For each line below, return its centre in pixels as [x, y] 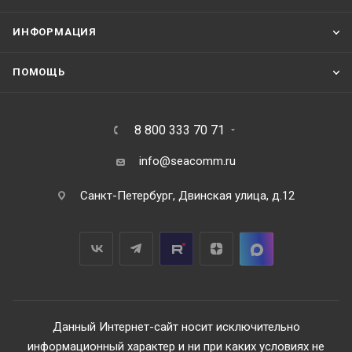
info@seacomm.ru [187, 161]
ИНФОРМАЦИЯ [55, 32]
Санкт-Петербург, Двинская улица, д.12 [187, 196]
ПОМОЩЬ [39, 72]
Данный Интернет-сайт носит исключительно [176, 327]
